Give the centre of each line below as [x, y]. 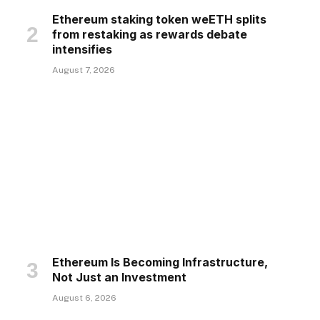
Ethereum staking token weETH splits [159, 19]
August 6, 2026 [84, 297]
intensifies [82, 49]
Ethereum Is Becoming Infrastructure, [160, 262]
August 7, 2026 [83, 70]
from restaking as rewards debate [149, 34]
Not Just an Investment [119, 277]
